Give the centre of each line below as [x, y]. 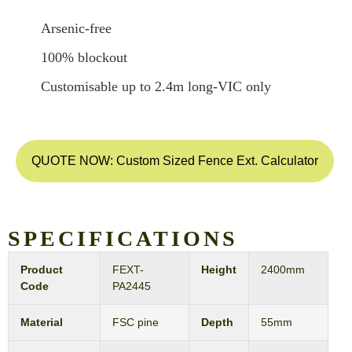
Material [42, 322]
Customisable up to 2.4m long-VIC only [156, 86]
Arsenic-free [76, 28]
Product [42, 269]
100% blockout [84, 57]
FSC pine [136, 322]
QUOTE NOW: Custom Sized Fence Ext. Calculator [175, 160]
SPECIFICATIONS [123, 238]
